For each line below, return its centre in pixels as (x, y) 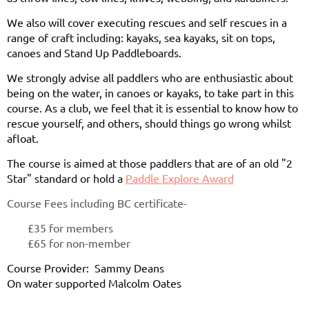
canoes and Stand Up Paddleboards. (94, 52)
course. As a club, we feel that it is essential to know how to (152, 107)
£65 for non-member (79, 242)
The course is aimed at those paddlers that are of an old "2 (150, 162)
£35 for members (72, 227)
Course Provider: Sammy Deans (86, 267)
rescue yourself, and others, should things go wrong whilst (149, 122)
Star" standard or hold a (66, 178)
